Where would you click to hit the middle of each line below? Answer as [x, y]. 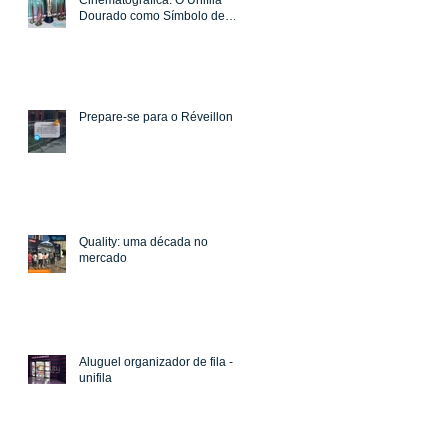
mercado [103, 258]
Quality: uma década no [143, 242]
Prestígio [103, 32]
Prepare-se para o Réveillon [156, 117]
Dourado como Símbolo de [152, 16]
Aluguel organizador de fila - [156, 362]
